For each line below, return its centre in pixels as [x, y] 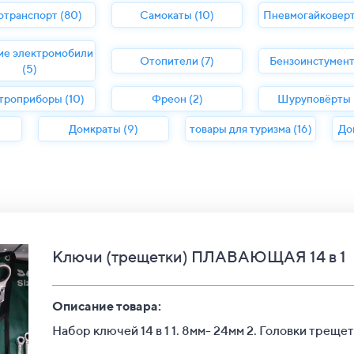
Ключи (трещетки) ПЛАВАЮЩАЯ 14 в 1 [199, 256]
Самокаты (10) [177, 15]
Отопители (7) [177, 61]
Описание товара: [107, 306]
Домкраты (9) [103, 129]
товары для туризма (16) [250, 129]
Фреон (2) [177, 99]
